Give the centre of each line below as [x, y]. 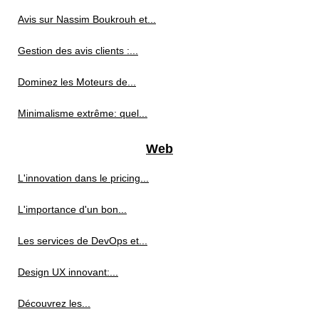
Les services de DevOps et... [83, 240]
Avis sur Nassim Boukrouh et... [87, 19]
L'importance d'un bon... [72, 209]
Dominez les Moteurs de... [77, 82]
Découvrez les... [54, 303]
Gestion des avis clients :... [78, 50]
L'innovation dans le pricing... [83, 178]
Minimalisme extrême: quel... [83, 113]
